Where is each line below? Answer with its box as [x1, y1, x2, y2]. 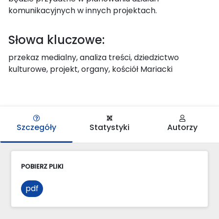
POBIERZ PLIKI [21, 161, 64, 171]
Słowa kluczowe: [8, 31, 105, 48]
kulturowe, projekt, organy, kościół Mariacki [8, 63, 173, 75]
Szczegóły [17, 121, 57, 133]
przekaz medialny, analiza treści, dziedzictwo [8, 51, 179, 63]
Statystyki [89, 121, 130, 133]
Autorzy [167, 121, 198, 133]
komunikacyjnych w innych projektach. [8, 4, 157, 16]
